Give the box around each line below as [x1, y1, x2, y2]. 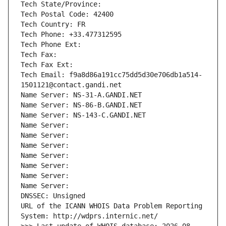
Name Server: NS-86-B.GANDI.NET [21, 101, 142, 109]
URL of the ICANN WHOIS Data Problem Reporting [21, 202, 202, 210]
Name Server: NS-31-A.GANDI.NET [21, 91, 142, 99]
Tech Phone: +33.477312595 [21, 30, 122, 39]
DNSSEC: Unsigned [21, 192, 85, 200]
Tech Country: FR [21, 20, 85, 29]
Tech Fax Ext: [21, 61, 73, 69]
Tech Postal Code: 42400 [21, 10, 114, 19]
